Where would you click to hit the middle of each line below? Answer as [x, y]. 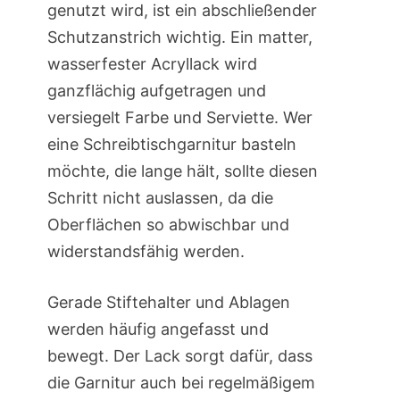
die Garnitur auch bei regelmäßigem [181, 383]
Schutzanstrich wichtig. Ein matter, [179, 37]
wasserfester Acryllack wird [152, 64]
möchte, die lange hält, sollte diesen [182, 171]
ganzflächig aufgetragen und [156, 91]
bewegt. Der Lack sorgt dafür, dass [179, 356]
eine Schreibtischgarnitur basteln [171, 145]
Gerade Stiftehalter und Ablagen [168, 303]
